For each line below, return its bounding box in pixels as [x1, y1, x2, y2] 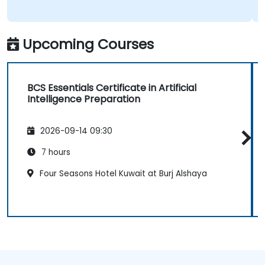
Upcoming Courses [22, 34, 154, 54]
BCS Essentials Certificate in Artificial [27, 80, 196, 95]
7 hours [39, 147, 70, 159]
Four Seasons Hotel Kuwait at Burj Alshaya [37, 168, 207, 180]
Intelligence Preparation [27, 92, 140, 106]
